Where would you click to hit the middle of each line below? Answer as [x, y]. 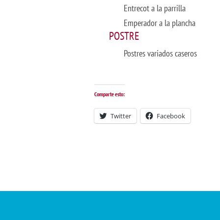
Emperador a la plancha [160, 23]
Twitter [121, 116]
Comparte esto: [110, 94]
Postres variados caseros [160, 53]
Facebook [171, 116]
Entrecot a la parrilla [155, 8]
